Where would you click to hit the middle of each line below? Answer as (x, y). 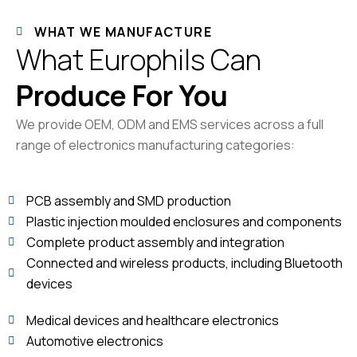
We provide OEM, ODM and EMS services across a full (170, 124)
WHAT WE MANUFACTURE (123, 31)
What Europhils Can (139, 59)
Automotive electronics (94, 341)
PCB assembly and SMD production (128, 200)
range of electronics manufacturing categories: (155, 145)
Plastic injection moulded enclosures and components (184, 221)
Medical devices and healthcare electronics (152, 320)
